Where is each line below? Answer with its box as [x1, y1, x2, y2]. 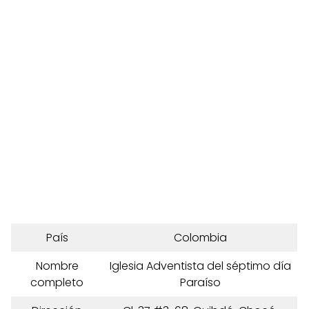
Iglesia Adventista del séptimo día [109, 258, 291, 274]
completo [30, 275, 83, 290]
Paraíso [179, 275, 221, 290]
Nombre [35, 258, 79, 274]
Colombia [173, 230, 227, 246]
